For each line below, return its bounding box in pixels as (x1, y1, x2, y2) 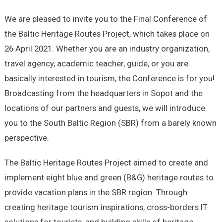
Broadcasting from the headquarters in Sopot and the (4, 88, 203, 98)
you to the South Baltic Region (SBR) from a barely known (4, 117, 217, 128)
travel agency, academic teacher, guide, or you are (4, 58, 188, 68)
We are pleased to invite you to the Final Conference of (4, 13, 207, 24)
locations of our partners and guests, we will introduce (4, 103, 205, 113)
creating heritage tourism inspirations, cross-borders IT (4, 202, 208, 212)
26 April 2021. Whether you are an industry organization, (4, 43, 210, 54)
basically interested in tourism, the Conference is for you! (4, 73, 215, 83)
